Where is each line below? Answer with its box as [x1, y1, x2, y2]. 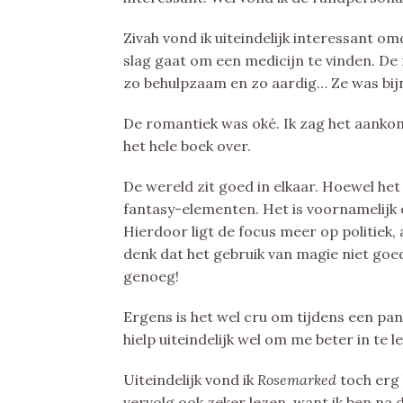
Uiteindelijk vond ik [123, 371, 257, 389]
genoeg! [123, 267, 179, 285]
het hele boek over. [123, 137, 251, 155]
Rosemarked [257, 371, 340, 389]
